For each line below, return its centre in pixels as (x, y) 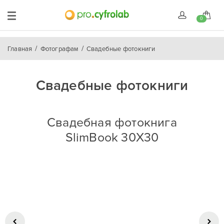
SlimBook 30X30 (112, 137)
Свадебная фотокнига (112, 122)
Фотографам (59, 49)
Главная (20, 49)
